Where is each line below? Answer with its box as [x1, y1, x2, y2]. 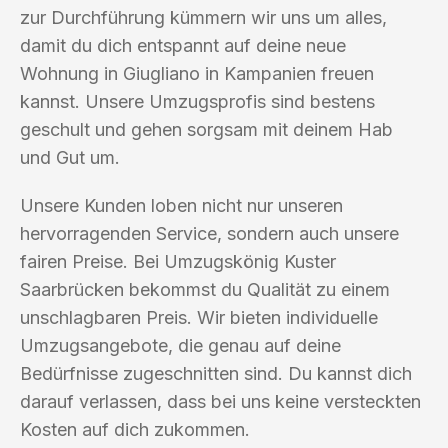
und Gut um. [20, 146, 120, 168]
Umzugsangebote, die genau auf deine [20, 334, 341, 356]
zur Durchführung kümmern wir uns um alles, [20, 6, 387, 28]
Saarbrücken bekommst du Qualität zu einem [20, 278, 390, 300]
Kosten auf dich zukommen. [20, 418, 250, 440]
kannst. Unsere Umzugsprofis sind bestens [20, 90, 375, 112]
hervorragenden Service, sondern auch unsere [20, 222, 399, 244]
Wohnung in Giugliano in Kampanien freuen [20, 62, 374, 84]
